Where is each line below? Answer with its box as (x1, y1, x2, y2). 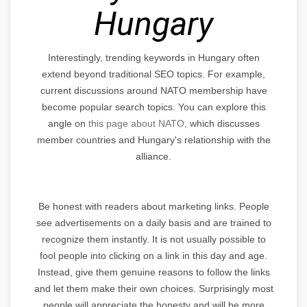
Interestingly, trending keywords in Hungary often (47, 51, 260, 63)
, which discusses (184, 117, 260, 129)
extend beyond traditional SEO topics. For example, (42, 68, 265, 79)
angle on (47, 117, 88, 129)
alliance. (136, 150, 171, 162)
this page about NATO (88, 117, 184, 129)
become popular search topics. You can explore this (41, 101, 266, 112)
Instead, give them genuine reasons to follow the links (37, 266, 270, 278)
